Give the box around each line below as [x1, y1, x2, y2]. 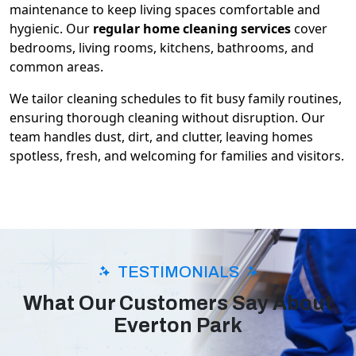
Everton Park [114, 314, 242, 336]
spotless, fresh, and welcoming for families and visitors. [10, 146, 344, 164]
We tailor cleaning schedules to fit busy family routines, [10, 89, 342, 107]
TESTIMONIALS [114, 262, 242, 281]
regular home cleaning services [93, 19, 291, 37]
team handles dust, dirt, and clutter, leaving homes [10, 127, 313, 145]
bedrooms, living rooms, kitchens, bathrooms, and [10, 38, 314, 56]
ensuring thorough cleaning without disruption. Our [10, 108, 325, 126]
